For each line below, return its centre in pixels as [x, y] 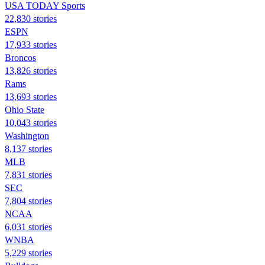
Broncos [20, 57]
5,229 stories [28, 253]
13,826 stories [31, 70]
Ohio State [25, 109]
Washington [27, 135]
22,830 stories [31, 18]
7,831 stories [28, 174]
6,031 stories [28, 227]
